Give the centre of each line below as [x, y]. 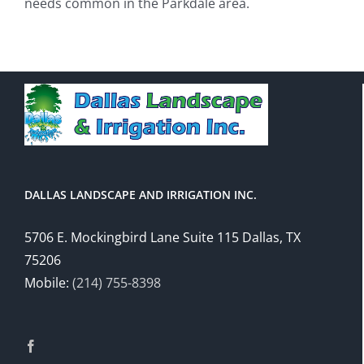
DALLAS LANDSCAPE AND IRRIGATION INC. [141, 194]
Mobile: [48, 282]
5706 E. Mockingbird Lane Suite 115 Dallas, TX [162, 237]
